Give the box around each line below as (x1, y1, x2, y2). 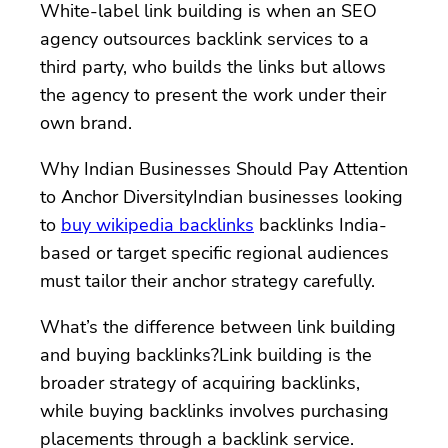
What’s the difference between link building (40, 314, 396, 339)
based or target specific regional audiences (40, 240, 389, 265)
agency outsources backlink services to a (40, 26, 369, 51)
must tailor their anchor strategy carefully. (40, 268, 375, 293)
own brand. (40, 110, 132, 135)
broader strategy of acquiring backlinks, (40, 370, 360, 395)
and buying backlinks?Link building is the (40, 342, 372, 367)
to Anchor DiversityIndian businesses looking (40, 184, 403, 209)
